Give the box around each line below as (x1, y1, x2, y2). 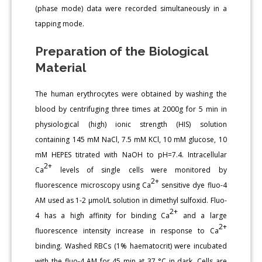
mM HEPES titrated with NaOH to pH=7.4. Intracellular (35, 149, 227, 160)
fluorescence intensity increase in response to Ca (35, 225, 219, 236)
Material (35, 60, 87, 75)
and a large (178, 210, 227, 220)
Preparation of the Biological (35, 43, 208, 58)
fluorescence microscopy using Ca (35, 180, 151, 190)
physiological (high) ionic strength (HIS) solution (35, 119, 227, 129)
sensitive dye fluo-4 (159, 180, 227, 190)
